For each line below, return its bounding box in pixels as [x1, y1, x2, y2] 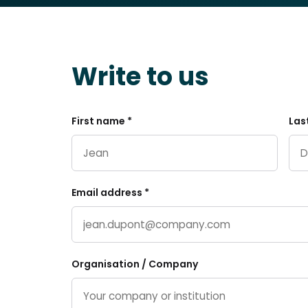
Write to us [71, 59, 209, 94]
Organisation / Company [71, 257, 198, 271]
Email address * [71, 186, 149, 199]
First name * [71, 114, 132, 128]
